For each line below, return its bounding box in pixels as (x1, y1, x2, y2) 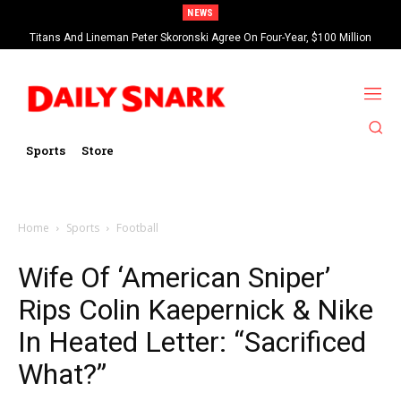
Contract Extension (153, 46, 248, 58)
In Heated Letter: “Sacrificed (18, 324, 366, 359)
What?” (18, 356, 107, 391)
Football (116, 219, 158, 235)
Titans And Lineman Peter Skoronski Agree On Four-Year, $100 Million (30, 31, 371, 44)
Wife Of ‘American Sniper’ (18, 260, 330, 294)
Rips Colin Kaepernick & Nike (18, 292, 373, 327)
